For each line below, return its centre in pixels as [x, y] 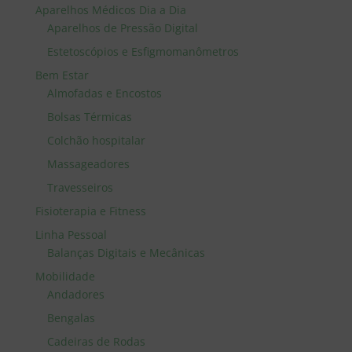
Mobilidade [65, 276]
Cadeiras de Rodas [96, 341]
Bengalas [71, 318]
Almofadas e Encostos [104, 93]
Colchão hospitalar [96, 140]
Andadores [75, 294]
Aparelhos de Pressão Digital [122, 28]
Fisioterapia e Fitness [90, 211]
